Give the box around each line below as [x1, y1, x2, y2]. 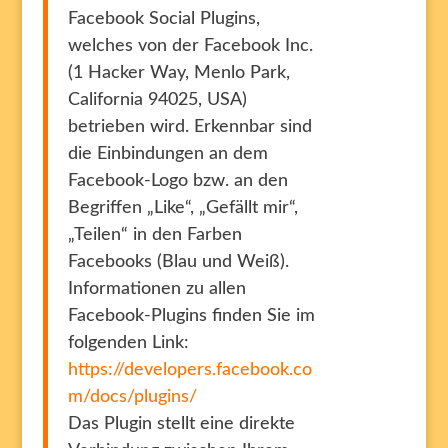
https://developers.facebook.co [67, 361, 312, 379]
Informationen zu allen [67, 280, 246, 298]
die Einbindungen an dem [67, 145, 268, 163]
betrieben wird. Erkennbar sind [67, 118, 312, 136]
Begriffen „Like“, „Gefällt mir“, [67, 199, 298, 217]
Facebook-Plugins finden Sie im [67, 307, 315, 325]
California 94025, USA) [67, 91, 247, 109]
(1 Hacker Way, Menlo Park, [67, 64, 290, 82]
